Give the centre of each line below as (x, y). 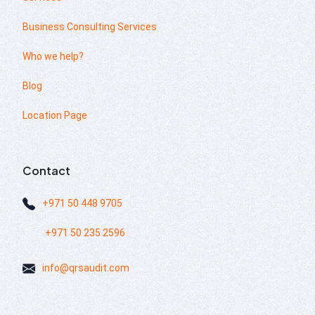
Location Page (55, 115)
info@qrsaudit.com (86, 268)
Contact (46, 170)
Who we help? (53, 56)
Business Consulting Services (90, 26)
